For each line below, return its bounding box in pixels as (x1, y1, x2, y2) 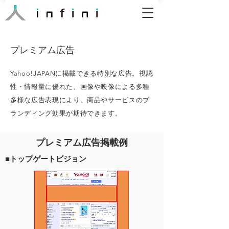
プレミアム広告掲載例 (36, 138, 128, 148)
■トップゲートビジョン (5, 154, 86, 163)
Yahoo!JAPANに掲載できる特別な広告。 (10, 70, 139, 77)
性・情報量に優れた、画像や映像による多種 (10, 83, 150, 90)
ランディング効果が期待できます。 (10, 109, 124, 117)
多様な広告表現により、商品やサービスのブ (10, 96, 150, 104)
